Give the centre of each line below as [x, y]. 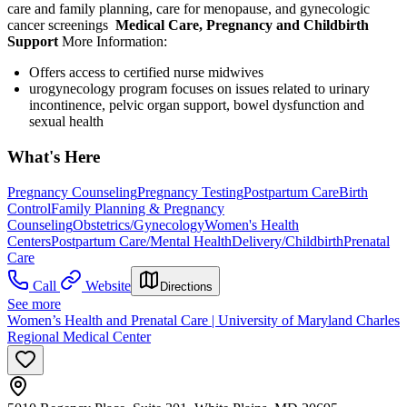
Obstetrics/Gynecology [139, 224]
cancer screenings [58, 25]
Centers [29, 241]
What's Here [54, 156]
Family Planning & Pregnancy [138, 208]
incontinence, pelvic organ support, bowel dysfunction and [197, 105]
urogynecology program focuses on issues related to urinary [199, 89]
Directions [186, 286]
